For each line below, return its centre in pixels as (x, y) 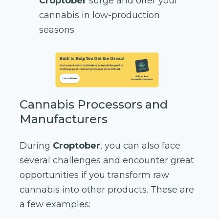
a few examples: (55, 205)
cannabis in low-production (99, 15)
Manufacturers (64, 119)
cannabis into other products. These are (107, 190)
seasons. (57, 30)
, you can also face (140, 146)
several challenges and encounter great (107, 161)
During (36, 146)
